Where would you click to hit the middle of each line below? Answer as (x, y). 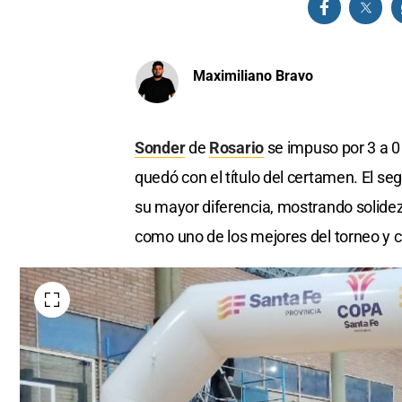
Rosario (236, 147)
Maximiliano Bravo (253, 76)
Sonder (160, 147)
